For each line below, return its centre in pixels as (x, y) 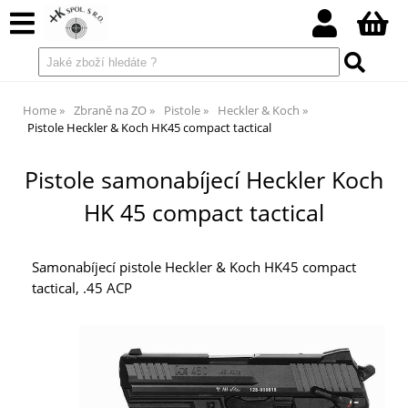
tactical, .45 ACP (82, 289)
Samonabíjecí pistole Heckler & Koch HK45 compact (194, 268)
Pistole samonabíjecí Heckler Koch (204, 180)
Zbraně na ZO (110, 110)
